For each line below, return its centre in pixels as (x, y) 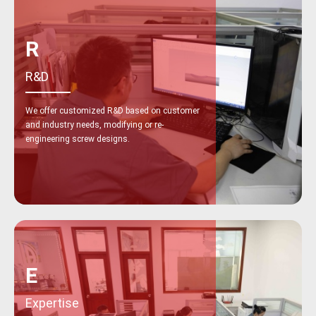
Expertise (52, 303)
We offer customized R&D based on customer (113, 110)
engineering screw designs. (78, 139)
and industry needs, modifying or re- (95, 124)
